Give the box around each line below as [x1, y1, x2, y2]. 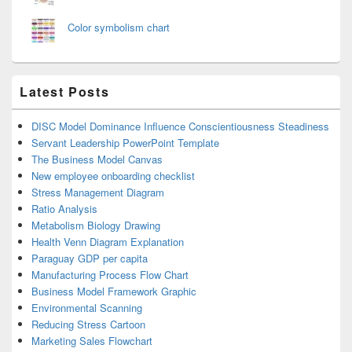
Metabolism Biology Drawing [31, 217, 160, 233]
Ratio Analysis [31, 200, 97, 216]
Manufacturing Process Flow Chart [31, 266, 189, 282]
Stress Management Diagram [31, 184, 164, 200]
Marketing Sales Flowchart [31, 332, 152, 348]
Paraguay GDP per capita [31, 250, 148, 266]
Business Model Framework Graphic [31, 283, 196, 299]
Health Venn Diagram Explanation [31, 233, 184, 249]
